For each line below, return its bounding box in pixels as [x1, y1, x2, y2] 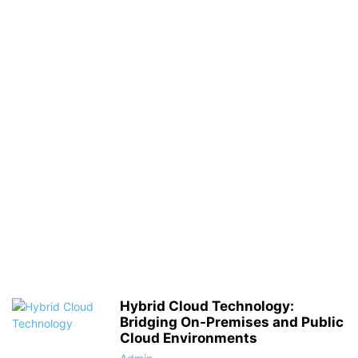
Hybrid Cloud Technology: [120, 298, 294, 314]
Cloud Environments [120, 330, 257, 346]
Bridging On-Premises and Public [120, 314, 344, 330]
